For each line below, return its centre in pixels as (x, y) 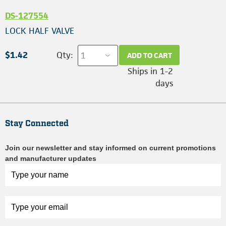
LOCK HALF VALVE (40, 31)
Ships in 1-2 (150, 71)
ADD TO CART (149, 55)
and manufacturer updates (51, 158)
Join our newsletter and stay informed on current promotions (110, 148)
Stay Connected (37, 124)
